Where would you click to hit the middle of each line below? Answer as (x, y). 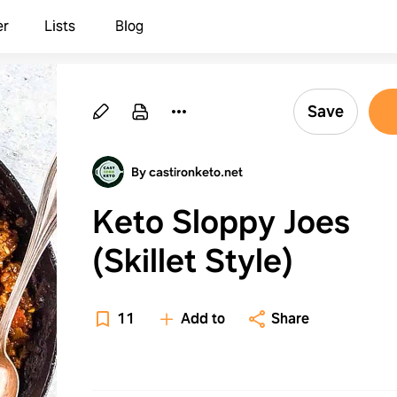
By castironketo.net (187, 172)
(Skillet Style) (193, 261)
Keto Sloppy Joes (221, 222)
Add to (203, 319)
